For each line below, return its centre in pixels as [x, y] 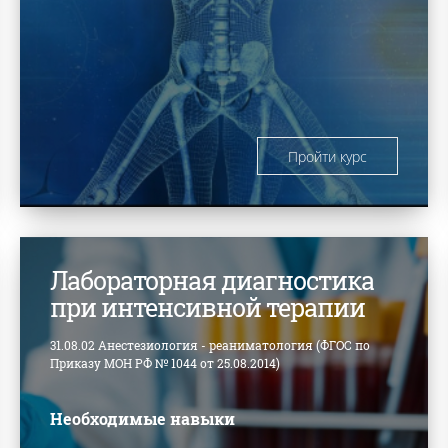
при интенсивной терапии [208, 307]
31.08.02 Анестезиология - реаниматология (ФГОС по [210, 344]
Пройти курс [327, 156]
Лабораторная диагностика [212, 280]
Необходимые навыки [143, 418]
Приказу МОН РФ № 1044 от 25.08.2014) [165, 362]
